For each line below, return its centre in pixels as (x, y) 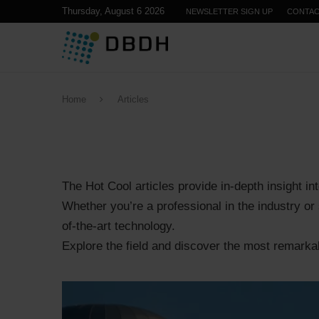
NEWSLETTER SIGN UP (229, 11)
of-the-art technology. (119, 226)
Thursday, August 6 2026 (113, 11)
